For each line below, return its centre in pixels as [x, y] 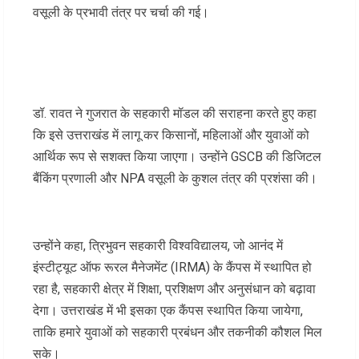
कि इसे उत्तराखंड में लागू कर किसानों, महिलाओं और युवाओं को [171, 135]
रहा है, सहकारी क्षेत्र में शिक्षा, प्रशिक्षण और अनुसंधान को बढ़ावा [174, 289]
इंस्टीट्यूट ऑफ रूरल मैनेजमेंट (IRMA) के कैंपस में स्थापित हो [172, 268]
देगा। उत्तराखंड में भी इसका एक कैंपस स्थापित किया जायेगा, [168, 311]
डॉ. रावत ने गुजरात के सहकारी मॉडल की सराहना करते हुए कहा [175, 114]
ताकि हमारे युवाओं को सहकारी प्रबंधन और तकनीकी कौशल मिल [177, 333]
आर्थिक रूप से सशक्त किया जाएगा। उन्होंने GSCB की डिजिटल [177, 157]
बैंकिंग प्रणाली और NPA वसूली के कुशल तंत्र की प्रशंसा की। [175, 179]
